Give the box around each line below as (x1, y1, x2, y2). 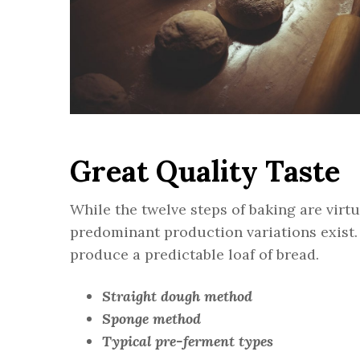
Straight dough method (102, 287, 252, 306)
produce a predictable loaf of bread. (70, 245, 319, 264)
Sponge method (102, 309, 201, 329)
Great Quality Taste (70, 153, 340, 190)
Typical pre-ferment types (102, 332, 273, 351)
